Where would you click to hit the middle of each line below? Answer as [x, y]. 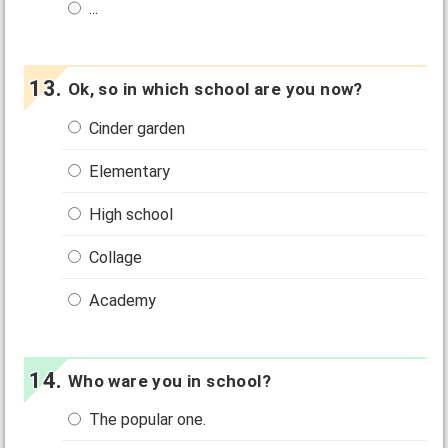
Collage [114, 257]
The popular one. [146, 420]
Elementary [128, 171]
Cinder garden [135, 128]
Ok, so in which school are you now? [215, 89]
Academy [121, 301]
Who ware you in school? [169, 381]
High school [129, 214]
